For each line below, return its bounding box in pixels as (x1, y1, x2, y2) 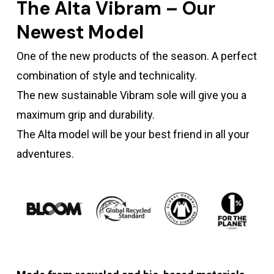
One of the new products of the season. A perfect (17, 50, 257, 63)
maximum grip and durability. (17, 108, 155, 122)
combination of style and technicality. (17, 69, 198, 83)
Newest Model (17, 20, 144, 45)
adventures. (17, 147, 75, 161)
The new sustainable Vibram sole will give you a (17, 89, 247, 102)
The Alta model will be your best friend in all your (17, 128, 250, 141)
